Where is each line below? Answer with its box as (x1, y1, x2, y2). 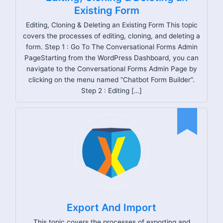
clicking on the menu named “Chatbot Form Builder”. (28, 75, 195, 84)
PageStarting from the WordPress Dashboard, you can (24, 53, 199, 62)
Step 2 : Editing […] (81, 86, 142, 95)
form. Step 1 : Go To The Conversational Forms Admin (25, 42, 198, 51)
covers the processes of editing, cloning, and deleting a (23, 31, 200, 40)
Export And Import (67, 201, 156, 214)
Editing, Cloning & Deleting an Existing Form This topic (25, 20, 198, 29)
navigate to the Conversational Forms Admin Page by (26, 64, 197, 73)
